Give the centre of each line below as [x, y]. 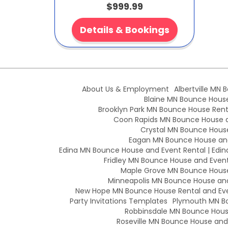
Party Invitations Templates [119, 201]
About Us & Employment [125, 89]
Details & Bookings [124, 30]
